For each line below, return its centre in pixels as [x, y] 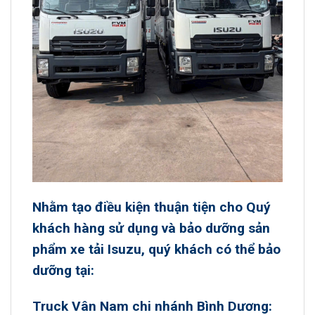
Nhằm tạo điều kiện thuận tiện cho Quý [152, 207]
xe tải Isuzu [106, 249]
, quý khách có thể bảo [211, 249]
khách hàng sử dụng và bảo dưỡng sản [151, 228]
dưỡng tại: [63, 270]
